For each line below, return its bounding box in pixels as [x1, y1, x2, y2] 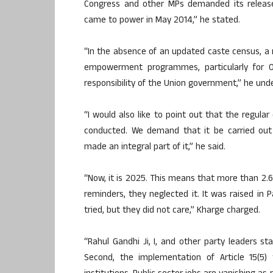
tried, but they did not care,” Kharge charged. [84, 203, 260, 219]
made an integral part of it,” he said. [84, 140, 225, 155]
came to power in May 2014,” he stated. [84, 13, 240, 29]
